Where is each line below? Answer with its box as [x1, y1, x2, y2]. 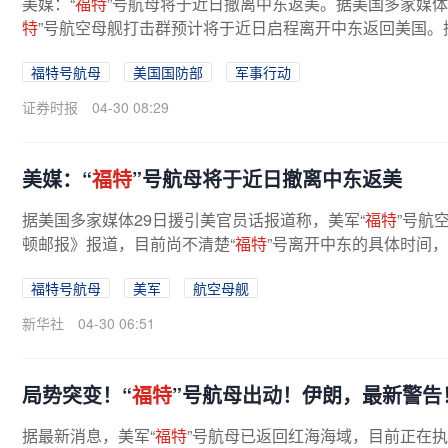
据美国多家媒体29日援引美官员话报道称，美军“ [22, 208, 365, 231]
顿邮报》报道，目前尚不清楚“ [22, 232, 235, 255]
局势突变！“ [22, 380, 132, 409]
